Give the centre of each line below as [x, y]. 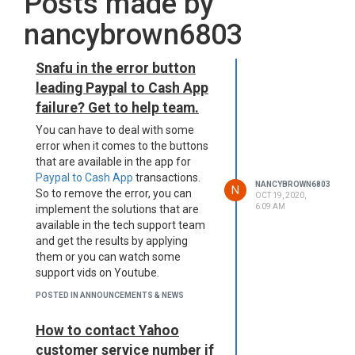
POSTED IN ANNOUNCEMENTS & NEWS [110, 295]
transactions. [167, 177]
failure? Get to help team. [117, 108]
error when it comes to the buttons [122, 146]
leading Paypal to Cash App [122, 88]
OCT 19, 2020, [280, 195]
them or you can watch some [108, 257]
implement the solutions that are [117, 209]
